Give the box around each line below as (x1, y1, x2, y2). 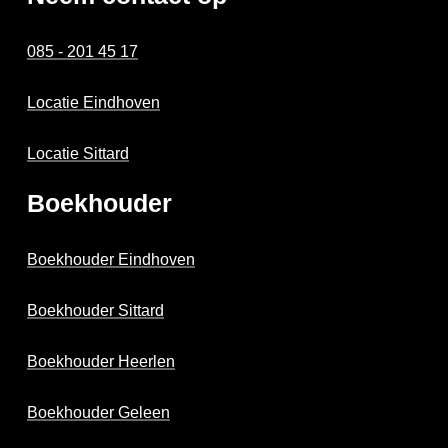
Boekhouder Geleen (27, 404, 171, 422)
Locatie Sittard (27, 145, 130, 163)
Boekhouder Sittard (27, 302, 165, 320)
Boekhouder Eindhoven (27, 251, 196, 269)
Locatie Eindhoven (27, 94, 161, 112)
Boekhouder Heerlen (27, 353, 176, 371)
